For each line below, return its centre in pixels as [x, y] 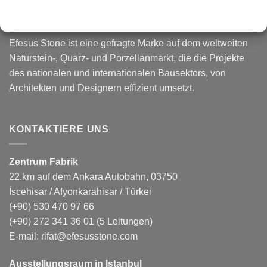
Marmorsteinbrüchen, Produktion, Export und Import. [119, 15]
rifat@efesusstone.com [89, 236]
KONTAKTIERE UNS [59, 129]
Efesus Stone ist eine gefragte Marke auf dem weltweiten [128, 43]
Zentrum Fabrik [44, 162]
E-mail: [25, 236]
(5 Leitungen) [123, 221]
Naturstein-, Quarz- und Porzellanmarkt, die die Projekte [127, 58]
